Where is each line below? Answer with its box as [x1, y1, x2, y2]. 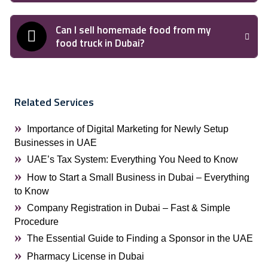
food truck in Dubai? [56, 35, 144, 51]
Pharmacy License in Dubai [27, 251, 144, 261]
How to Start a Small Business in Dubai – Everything [27, 172, 249, 182]
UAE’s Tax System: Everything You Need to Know [27, 154, 238, 165]
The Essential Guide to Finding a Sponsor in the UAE [27, 233, 253, 243]
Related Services [14, 94, 94, 110]
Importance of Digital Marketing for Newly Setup [27, 124, 229, 134]
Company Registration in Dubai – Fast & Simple [27, 203, 230, 213]
